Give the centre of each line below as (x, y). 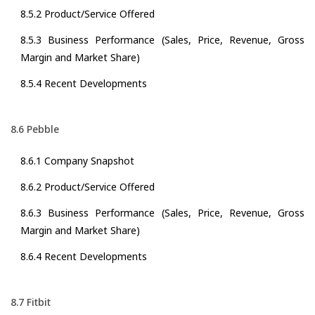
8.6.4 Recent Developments (84, 257)
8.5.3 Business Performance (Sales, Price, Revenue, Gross (162, 40)
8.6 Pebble (35, 129)
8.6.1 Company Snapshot (77, 161)
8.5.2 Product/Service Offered (88, 14)
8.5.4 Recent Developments (84, 84)
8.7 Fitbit (31, 302)
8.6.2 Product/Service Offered (88, 187)
